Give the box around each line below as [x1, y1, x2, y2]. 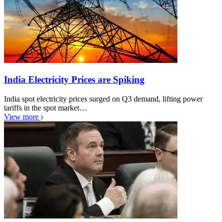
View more [4, 112, 41, 121]
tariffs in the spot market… [4, 103, 87, 112]
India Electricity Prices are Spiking [4, 74, 145, 85]
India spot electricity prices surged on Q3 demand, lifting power [4, 94, 203, 103]
